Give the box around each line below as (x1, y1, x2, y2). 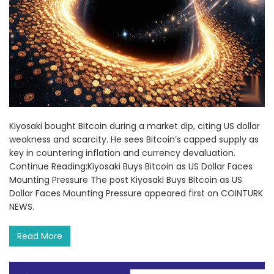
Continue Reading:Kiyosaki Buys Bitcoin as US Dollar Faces (9, 160, 253, 173)
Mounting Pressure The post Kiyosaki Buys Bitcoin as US (9, 174, 242, 187)
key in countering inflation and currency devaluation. (9, 147, 235, 160)
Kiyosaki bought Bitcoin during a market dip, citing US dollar (9, 120, 260, 133)
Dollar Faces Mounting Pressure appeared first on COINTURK (9, 187, 263, 200)
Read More (17, 230, 62, 243)
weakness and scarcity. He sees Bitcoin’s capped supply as (9, 133, 259, 146)
